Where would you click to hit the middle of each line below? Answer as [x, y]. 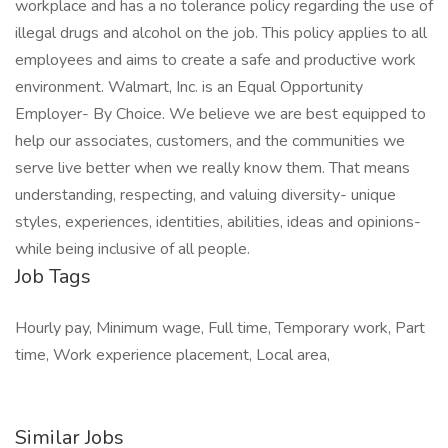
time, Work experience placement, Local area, [172, 355]
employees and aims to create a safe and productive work [215, 60]
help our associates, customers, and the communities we [210, 141]
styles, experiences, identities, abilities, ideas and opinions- [218, 222]
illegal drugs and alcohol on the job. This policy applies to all [221, 33]
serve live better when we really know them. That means [212, 168]
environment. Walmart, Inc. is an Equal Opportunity [189, 87]
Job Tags [53, 276]
